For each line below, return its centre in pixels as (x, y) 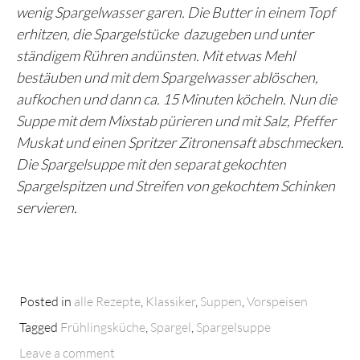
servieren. (47, 208)
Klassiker (170, 301)
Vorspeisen (277, 301)
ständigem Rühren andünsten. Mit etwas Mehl (155, 56)
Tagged (40, 327)
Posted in (47, 301)
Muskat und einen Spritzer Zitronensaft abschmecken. (180, 143)
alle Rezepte (107, 301)
